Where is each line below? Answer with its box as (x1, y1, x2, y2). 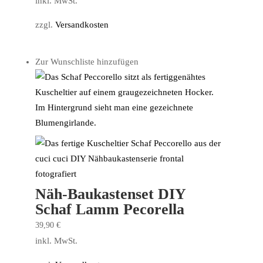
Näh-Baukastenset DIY (35, 185, 186, 203)
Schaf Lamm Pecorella (35, 200, 184, 218)
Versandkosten (55, 20, 109, 30)
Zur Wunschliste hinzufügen (35, 56, 139, 66)
